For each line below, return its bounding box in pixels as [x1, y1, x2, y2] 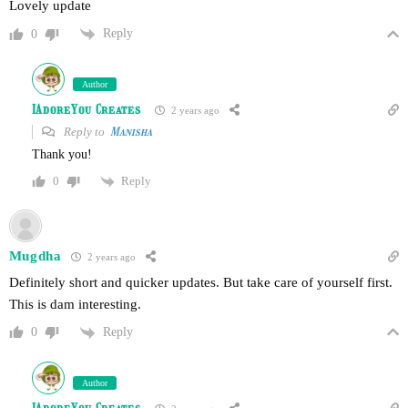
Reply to [60, 124, 110, 138]
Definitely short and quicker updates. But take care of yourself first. [8, 274, 393, 290]
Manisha [109, 124, 152, 138]
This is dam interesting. [8, 296, 141, 311]
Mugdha [8, 249, 62, 264]
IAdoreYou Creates [31, 102, 141, 118]
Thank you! [31, 147, 92, 161]
